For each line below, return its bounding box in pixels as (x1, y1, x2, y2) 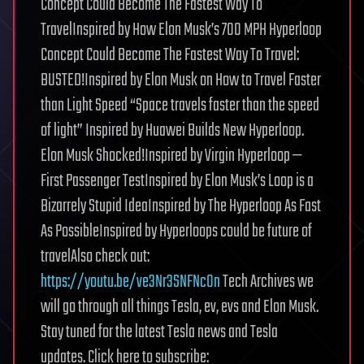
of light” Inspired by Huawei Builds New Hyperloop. (41, 117, 304, 145)
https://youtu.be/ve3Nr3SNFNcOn (41, 268, 220, 297)
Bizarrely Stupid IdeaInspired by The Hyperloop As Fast (41, 193, 321, 221)
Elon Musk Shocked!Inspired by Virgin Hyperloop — (41, 142, 302, 171)
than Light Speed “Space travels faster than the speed (41, 92, 319, 120)
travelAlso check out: (41, 243, 149, 271)
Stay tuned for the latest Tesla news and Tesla (41, 318, 278, 347)
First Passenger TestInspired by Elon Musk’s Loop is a (41, 167, 314, 196)
